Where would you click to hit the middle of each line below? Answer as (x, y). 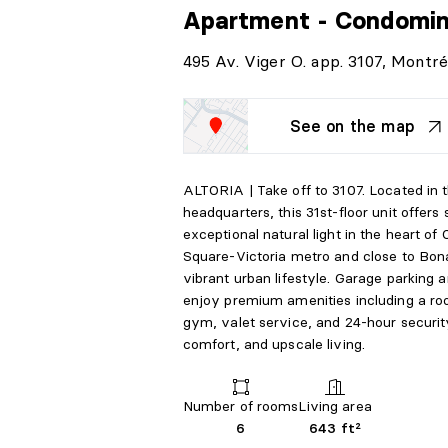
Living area (335, 406)
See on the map (352, 126)
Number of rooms (240, 406)
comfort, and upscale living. (274, 344)
